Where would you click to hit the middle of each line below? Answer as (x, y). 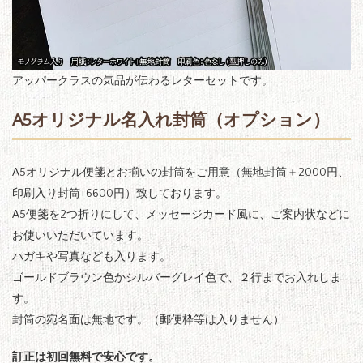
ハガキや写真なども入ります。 (92, 256)
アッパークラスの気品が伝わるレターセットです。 (143, 81)
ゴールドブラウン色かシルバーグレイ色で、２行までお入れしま (177, 278)
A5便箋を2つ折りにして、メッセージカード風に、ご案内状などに (181, 214)
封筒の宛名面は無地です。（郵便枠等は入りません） (148, 320)
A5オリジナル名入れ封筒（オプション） (171, 120)
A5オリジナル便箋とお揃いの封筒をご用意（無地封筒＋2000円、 (181, 172)
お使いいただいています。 (80, 235)
